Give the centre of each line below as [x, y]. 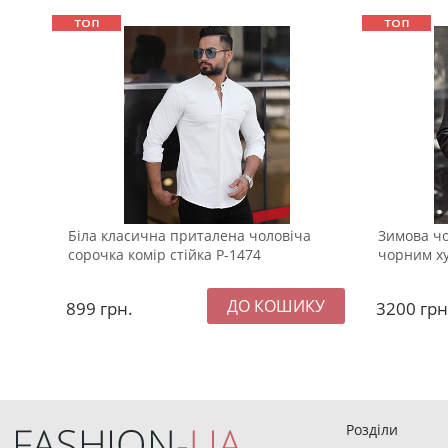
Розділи [372, 429]
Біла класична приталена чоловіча [189, 236]
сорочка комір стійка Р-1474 [164, 255]
